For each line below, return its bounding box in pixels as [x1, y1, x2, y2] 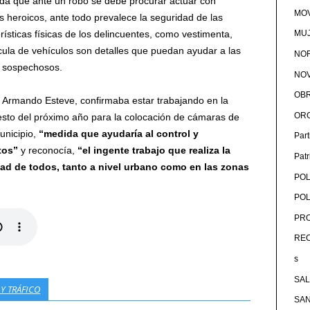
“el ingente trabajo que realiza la [75, 144, 231, 156]
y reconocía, [18, 144, 75, 156]
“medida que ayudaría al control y [39, 127, 199, 139]
